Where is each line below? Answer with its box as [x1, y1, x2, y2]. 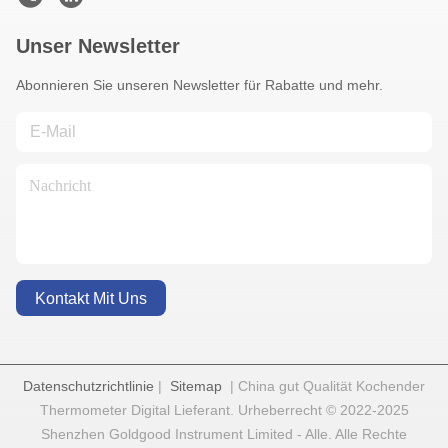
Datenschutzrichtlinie [23, 378, 154, 395]
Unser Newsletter [16, 35, 180, 58]
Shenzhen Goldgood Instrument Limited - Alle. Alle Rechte [41, 426, 407, 443]
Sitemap [170, 378, 222, 395]
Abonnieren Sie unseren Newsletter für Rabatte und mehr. [16, 77, 383, 94]
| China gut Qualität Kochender [222, 378, 425, 395]
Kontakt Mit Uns [35, 289, 147, 307]
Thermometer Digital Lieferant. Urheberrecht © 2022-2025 [39, 402, 409, 419]
